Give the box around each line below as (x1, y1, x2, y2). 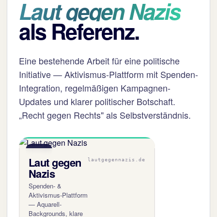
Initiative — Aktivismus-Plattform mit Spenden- (19, 68, 198, 80)
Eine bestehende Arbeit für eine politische (19, 54, 180, 67)
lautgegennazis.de (88, 157, 146, 162)
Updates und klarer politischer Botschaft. (19, 95, 175, 108)
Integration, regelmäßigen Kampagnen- (19, 81, 170, 94)
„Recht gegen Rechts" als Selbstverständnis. (19, 108, 191, 121)
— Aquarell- (29, 200, 62, 209)
